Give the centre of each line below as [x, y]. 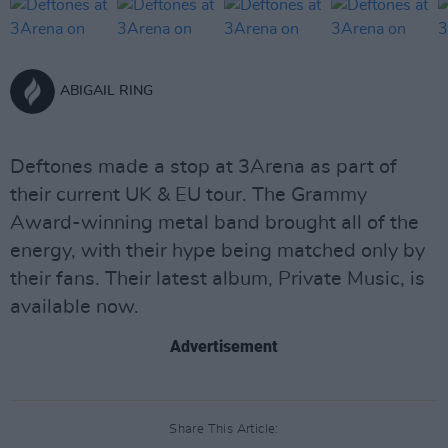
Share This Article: [224, 429]
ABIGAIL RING [106, 91]
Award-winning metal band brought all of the [214, 223]
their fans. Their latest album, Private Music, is [217, 279]
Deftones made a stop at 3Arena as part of [203, 167]
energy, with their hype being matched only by [217, 251]
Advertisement [224, 346]
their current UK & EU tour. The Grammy [188, 195]
